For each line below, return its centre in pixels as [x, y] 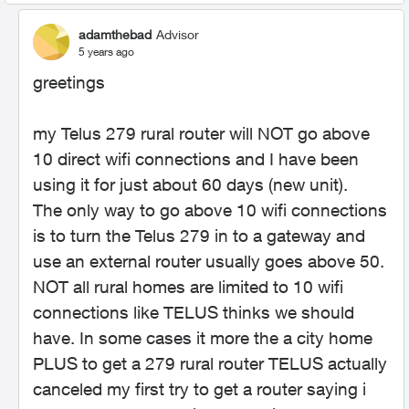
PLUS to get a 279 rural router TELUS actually [210, 363]
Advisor [178, 34]
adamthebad [115, 34]
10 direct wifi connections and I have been [196, 159]
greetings [69, 82]
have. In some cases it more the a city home [203, 338]
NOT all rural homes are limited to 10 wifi [188, 287]
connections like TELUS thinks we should [194, 312]
